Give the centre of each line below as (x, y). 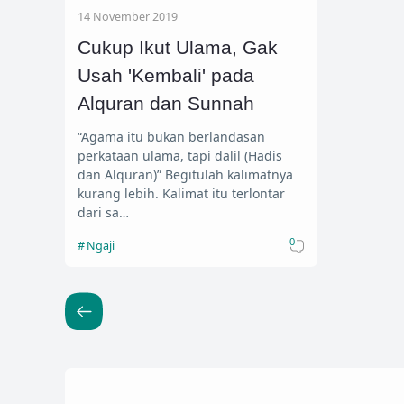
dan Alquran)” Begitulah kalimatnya (121, 174)
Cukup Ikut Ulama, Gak (178, 48)
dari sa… (103, 212)
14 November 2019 (128, 16)
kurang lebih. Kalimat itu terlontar (181, 193)
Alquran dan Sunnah (166, 104)
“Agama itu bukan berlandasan (171, 136)
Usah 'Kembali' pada (166, 76)
